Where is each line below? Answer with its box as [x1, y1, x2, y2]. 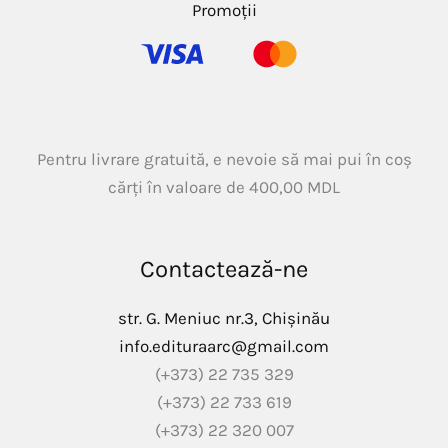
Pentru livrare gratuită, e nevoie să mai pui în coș [36, 148, 412, 169]
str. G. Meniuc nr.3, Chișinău [118, 307, 330, 328]
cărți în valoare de [108, 176, 249, 197]
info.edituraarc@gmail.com [119, 335, 329, 356]
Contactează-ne [140, 254, 308, 283]
